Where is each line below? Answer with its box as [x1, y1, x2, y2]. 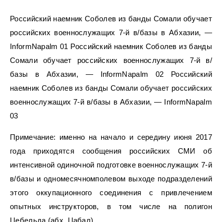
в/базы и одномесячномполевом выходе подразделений [10, 174, 212, 183]
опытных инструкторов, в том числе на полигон [10, 202, 212, 211]
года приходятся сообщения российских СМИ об [10, 146, 212, 155]
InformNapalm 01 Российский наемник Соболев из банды [10, 42, 212, 51]
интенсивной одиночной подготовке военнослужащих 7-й [10, 160, 212, 169]
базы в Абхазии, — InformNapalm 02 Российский [10, 69, 212, 78]
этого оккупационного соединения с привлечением [10, 188, 212, 197]
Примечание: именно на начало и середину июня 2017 [10, 132, 212, 141]
